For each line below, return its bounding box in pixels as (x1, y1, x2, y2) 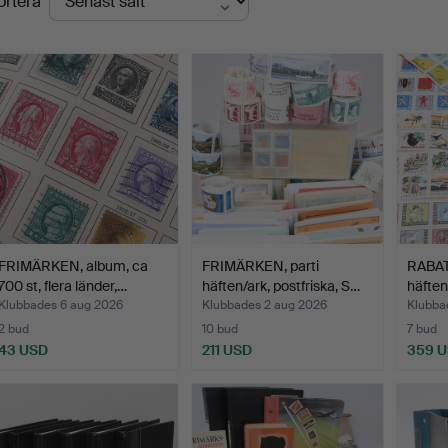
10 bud (202, 321, 239, 338)
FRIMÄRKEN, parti (202, 257, 320, 276)
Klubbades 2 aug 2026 (202, 297, 328, 314)
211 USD (202, 341, 253, 360)
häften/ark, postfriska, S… (202, 277, 361, 296)
